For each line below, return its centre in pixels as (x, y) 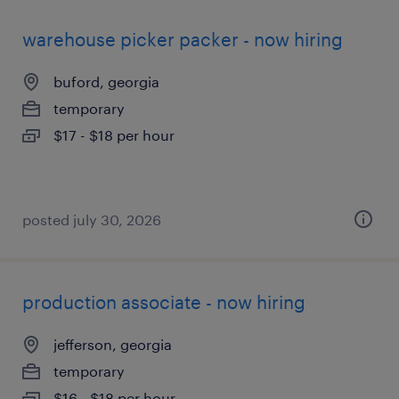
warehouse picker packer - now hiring (183, 39)
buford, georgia (106, 81)
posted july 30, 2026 (92, 220)
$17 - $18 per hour (114, 135)
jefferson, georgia (113, 344)
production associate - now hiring (164, 302)
